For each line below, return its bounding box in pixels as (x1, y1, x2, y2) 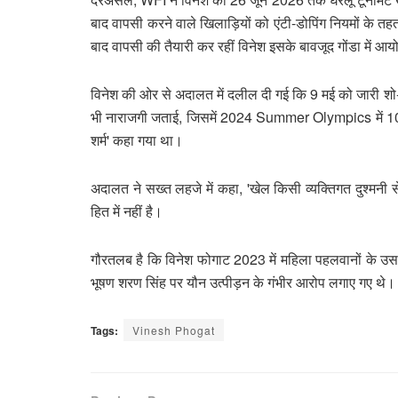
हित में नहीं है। (91, 200, 166, 221)
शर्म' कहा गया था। (91, 129, 187, 150)
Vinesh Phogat (132, 322, 215, 338)
